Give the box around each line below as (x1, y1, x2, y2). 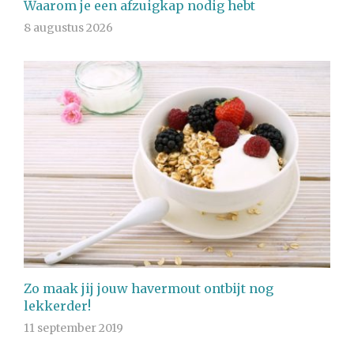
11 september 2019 (24, 321, 123, 336)
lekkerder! (24, 298, 91, 314)
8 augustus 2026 (24, 21, 113, 36)
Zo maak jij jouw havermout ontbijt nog (24, 281, 273, 297)
